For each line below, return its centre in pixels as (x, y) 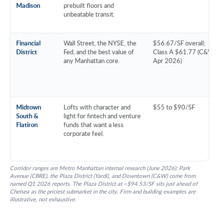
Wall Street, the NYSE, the (100, 43)
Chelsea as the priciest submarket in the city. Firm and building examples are (103, 191)
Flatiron (27, 124)
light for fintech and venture (102, 116)
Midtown (29, 107)
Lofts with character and (97, 107)
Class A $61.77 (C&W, (184, 52)
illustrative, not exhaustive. (43, 199)
